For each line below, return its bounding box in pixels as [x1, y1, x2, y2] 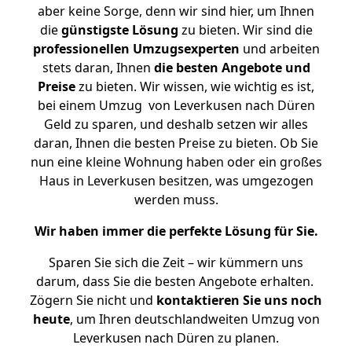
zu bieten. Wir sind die [178, 21, 313, 38]
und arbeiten [239, 40, 320, 57]
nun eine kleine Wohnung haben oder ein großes [30, 153, 322, 170]
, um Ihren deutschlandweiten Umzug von [69, 310, 320, 328]
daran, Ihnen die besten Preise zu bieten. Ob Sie [34, 134, 318, 152]
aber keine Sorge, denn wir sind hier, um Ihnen [38, 2, 314, 20]
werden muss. [134, 191, 218, 208]
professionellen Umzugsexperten [32, 40, 240, 57]
